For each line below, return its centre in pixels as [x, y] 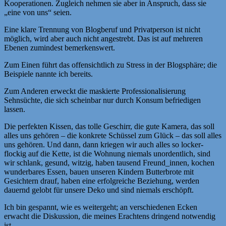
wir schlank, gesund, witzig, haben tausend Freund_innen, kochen [109, 162]
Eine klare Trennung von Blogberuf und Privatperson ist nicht [102, 29]
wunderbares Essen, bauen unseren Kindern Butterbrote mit [99, 172]
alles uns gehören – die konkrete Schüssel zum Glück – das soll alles [113, 135]
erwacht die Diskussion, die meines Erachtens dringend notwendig [110, 216]
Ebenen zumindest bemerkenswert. [60, 47]
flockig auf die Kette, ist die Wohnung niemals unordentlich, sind [107, 153]
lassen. [15, 109]
